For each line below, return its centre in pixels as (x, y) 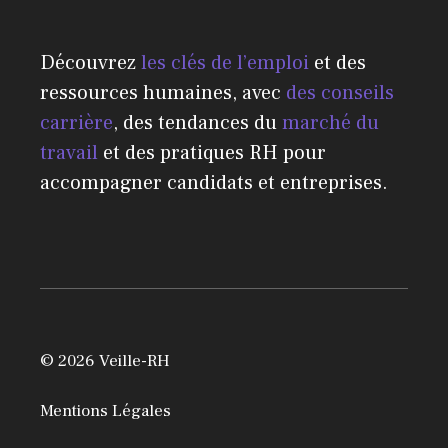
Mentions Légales (105, 411)
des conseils (340, 92)
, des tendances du (197, 122)
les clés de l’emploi (225, 62)
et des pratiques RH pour (212, 152)
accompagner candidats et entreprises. (214, 182)
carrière (76, 122)
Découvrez (90, 62)
